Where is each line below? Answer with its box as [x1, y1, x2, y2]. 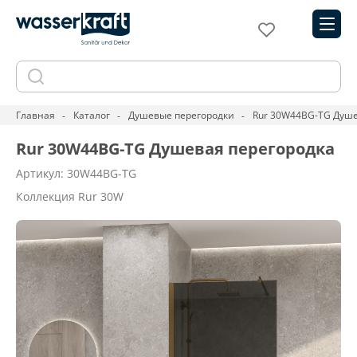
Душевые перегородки [128, 108, 234, 122]
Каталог [73, 108, 110, 122]
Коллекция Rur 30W [16, 189, 124, 204]
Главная [16, 108, 55, 122]
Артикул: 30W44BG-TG [16, 166, 136, 181]
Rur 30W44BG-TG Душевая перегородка [16, 138, 335, 159]
